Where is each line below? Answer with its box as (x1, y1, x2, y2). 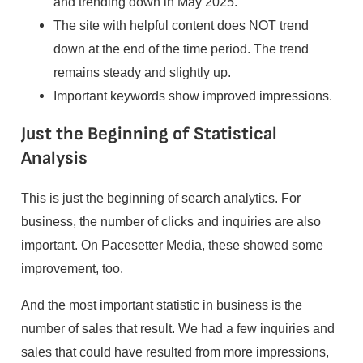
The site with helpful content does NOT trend (53, 17, 309, 32)
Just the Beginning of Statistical (20, 123, 277, 146)
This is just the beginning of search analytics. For (20, 190, 301, 205)
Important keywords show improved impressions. (53, 88, 332, 103)
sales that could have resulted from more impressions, (20, 344, 329, 359)
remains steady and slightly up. (53, 64, 231, 79)
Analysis (20, 147, 88, 170)
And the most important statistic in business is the (20, 297, 302, 312)
